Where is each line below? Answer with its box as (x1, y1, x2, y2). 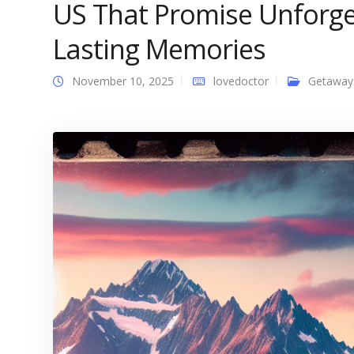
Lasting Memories (53, 31, 265, 67)
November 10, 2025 (72, 73, 174, 88)
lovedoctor (213, 73, 269, 88)
